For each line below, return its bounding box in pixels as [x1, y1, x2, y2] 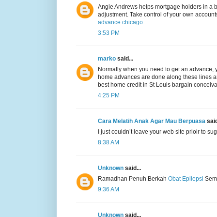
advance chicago [98, 18, 143, 26]
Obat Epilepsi [168, 175, 203, 182]
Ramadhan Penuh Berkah [98, 175, 168, 182]
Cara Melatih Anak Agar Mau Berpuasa [98, 117, 205, 124]
